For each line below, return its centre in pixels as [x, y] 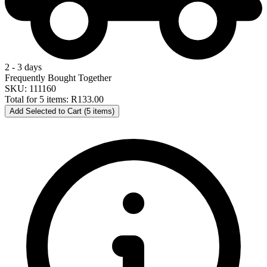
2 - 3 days [23, 67]
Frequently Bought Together [58, 77]
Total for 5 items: [38, 99]
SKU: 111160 [30, 88]
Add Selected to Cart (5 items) [62, 111]
